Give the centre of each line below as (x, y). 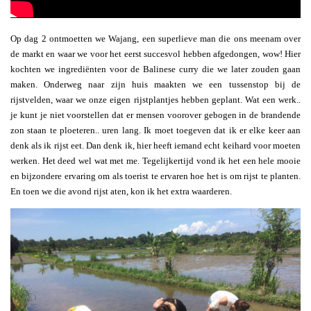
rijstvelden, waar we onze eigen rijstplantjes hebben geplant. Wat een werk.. (155, 100)
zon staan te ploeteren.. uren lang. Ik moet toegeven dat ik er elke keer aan (155, 131)
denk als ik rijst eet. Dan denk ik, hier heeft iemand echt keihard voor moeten (155, 146)
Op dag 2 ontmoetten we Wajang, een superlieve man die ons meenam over (155, 39)
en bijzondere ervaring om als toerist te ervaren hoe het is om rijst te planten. (155, 176)
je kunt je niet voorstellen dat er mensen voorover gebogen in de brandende (155, 115)
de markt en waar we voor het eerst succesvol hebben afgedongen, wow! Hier (155, 54)
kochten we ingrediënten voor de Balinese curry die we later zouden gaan (155, 69)
